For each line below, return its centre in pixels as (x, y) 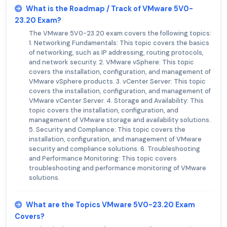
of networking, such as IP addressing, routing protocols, (116, 53)
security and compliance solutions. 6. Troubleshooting (115, 149)
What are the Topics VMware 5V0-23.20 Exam (110, 205)
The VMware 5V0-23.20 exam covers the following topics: (120, 33)
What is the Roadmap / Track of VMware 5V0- (109, 9)
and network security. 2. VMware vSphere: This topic (111, 62)
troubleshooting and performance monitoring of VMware (118, 168)
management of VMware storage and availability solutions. (120, 120)
